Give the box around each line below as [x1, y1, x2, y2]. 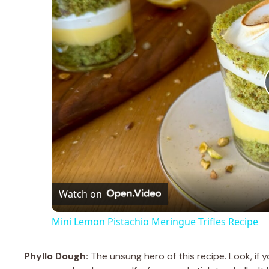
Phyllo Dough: [24, 249, 88, 262]
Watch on [59, 187, 103, 201]
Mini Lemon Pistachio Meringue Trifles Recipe [52, 214, 259, 228]
